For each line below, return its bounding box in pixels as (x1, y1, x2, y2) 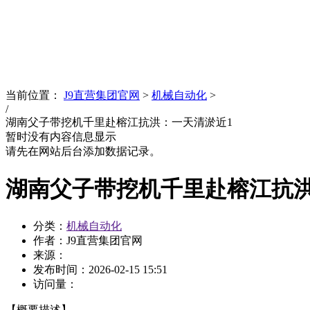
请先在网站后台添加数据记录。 (6, 145, 161, 158)
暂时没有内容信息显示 (6, 131, 116, 143)
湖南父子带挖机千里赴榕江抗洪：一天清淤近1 (6, 116, 232, 129)
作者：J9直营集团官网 (33, 235, 143, 246)
